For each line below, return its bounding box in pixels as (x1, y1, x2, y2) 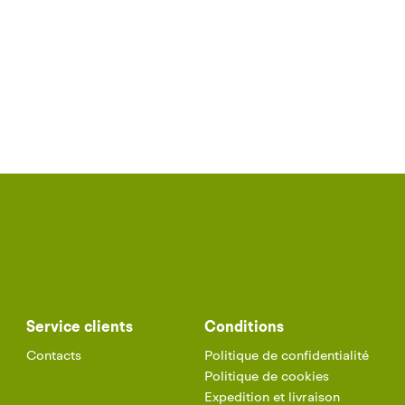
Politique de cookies (204, 370, 329, 384)
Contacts (26, 349, 81, 363)
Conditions (204, 319, 284, 335)
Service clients (26, 319, 133, 335)
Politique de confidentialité (204, 349, 369, 363)
